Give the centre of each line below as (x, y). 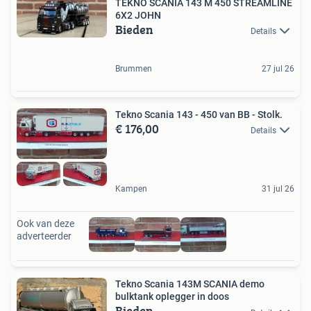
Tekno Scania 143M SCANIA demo (190, 284)
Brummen (134, 68)
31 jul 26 (278, 189)
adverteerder (44, 236)
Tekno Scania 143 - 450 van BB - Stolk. (260, 114)
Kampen (131, 189)
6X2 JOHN (138, 15)
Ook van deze (45, 224)
